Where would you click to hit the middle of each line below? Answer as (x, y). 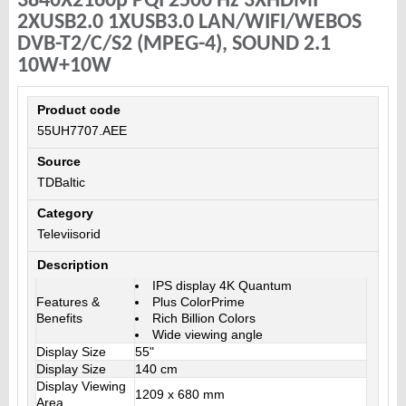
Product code (78, 109)
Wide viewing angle (207, 334)
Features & (68, 301)
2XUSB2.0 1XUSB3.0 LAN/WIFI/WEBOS (189, 22)
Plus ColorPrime (198, 301)
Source (58, 161)
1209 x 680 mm (179, 394)
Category (65, 213)
